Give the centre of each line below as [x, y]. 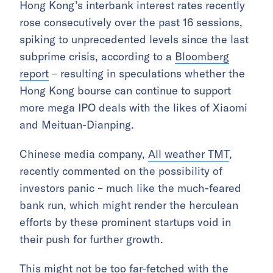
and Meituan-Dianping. [77, 125]
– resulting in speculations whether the [147, 74]
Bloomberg [202, 57]
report [34, 74]
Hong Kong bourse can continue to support [125, 91]
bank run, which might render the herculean [129, 205]
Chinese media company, [84, 154]
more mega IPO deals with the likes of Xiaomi [133, 108]
